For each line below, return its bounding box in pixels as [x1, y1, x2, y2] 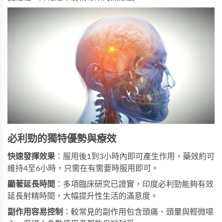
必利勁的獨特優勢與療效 [7, 134, 116, 144]
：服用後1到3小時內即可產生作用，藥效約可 [55, 152, 215, 161]
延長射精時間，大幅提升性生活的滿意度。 [7, 192, 158, 200]
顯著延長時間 [7, 180, 55, 188]
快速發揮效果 [7, 152, 55, 161]
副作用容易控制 [7, 208, 63, 216]
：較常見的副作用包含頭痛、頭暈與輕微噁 [63, 208, 214, 216]
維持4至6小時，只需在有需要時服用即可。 [7, 164, 159, 172]
